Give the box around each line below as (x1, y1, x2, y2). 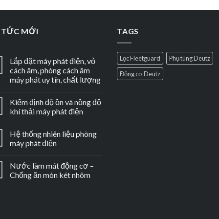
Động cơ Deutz (120, 70, 160, 78)
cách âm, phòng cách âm (10, 66, 90, 75)
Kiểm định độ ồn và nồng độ (10, 97, 101, 107)
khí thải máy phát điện (10, 107, 83, 116)
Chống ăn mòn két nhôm (10, 170, 90, 180)
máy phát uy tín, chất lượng (10, 75, 101, 85)
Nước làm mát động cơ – (10, 161, 94, 171)
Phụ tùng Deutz (169, 54, 210, 63)
